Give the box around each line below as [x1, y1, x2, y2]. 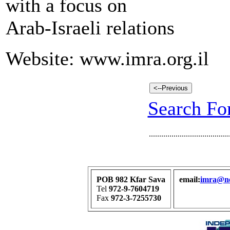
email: [179, 175, 200, 184]
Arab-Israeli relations [6, 17, 175, 39]
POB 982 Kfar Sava [96, 175, 165, 184]
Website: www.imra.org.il [6, 48, 209, 69]
